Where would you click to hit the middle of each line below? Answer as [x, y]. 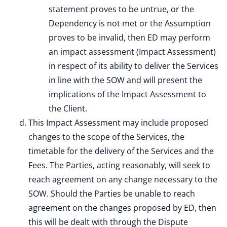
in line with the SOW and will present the [125, 80]
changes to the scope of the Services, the [106, 137]
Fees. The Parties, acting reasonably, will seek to [119, 165]
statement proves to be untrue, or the [121, 9]
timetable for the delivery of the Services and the [121, 151]
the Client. [68, 108]
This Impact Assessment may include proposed [118, 123]
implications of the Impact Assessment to [127, 94]
